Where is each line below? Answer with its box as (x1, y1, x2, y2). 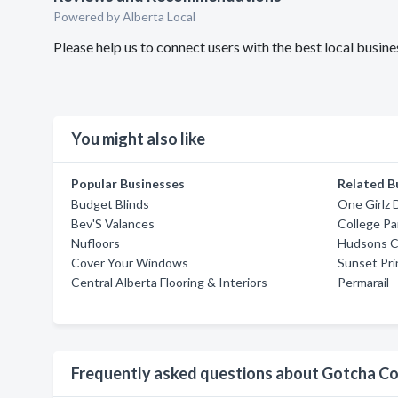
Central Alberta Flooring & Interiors (71, 275, 267, 290)
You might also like (71, 129, 205, 148)
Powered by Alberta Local (53, 9, 195, 24)
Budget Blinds (71, 196, 149, 211)
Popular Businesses (71, 176, 185, 191)
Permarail (338, 275, 390, 290)
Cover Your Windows (71, 255, 188, 270)
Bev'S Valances (71, 216, 155, 231)
